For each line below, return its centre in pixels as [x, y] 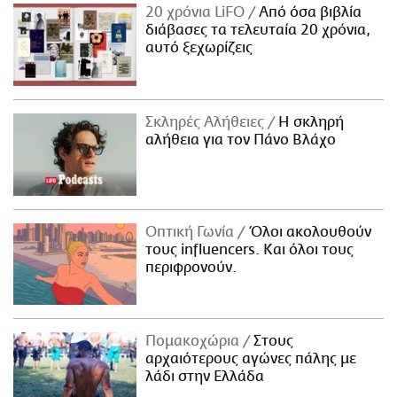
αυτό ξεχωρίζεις [199, 47]
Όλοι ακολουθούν [308, 232]
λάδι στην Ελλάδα [205, 377]
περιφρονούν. [191, 267]
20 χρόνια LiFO [197, 12]
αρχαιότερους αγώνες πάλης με [251, 359]
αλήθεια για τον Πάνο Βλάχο [241, 140]
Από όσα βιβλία [309, 12]
